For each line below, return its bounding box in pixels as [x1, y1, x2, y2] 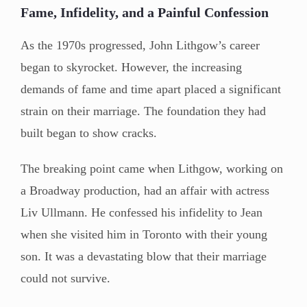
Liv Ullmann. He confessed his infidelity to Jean [21, 205, 262, 219]
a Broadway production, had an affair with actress [21, 183, 269, 197]
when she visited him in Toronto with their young [21, 227, 267, 241]
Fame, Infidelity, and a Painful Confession [21, 4, 269, 20]
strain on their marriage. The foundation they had [21, 103, 266, 118]
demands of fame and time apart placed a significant [21, 82, 281, 96]
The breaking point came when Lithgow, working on [21, 161, 283, 175]
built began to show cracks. [21, 125, 157, 140]
